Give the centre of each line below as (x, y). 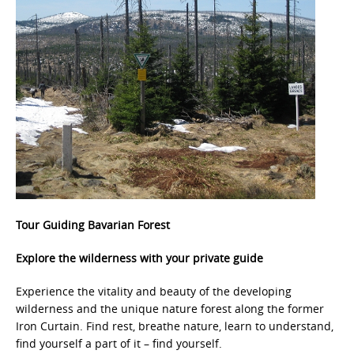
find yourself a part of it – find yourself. (119, 343)
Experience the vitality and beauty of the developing (154, 291)
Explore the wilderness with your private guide (139, 258)
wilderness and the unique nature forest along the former (170, 309)
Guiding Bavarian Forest (106, 225)
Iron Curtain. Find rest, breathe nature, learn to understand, (175, 326)
